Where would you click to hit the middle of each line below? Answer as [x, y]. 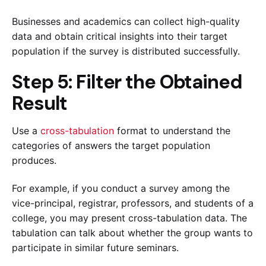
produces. [36, 161]
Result [42, 104]
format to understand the [172, 131]
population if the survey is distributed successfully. [127, 51]
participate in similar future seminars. [97, 248]
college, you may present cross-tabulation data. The [129, 218]
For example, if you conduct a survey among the [121, 189]
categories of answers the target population [111, 146]
